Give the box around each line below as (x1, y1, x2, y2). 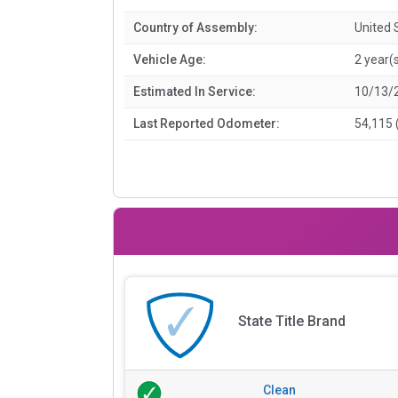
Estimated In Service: (133, 84, 256, 99)
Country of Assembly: (133, 20, 258, 35)
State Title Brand (237, 313, 346, 330)
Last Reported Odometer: (133, 115, 280, 131)
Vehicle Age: (133, 52, 206, 67)
